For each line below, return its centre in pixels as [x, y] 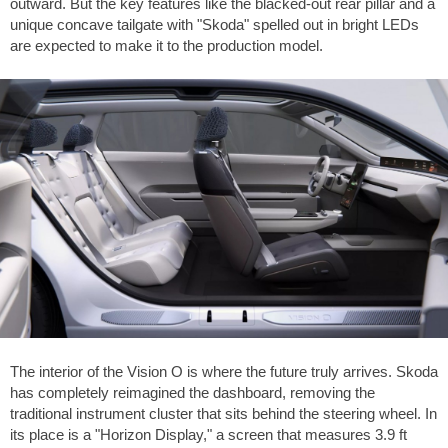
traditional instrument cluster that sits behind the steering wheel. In [223, 413]
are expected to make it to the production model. [166, 46]
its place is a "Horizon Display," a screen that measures [192, 434]
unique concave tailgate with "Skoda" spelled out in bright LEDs [214, 25]
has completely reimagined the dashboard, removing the [192, 392]
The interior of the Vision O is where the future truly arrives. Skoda [224, 371]
